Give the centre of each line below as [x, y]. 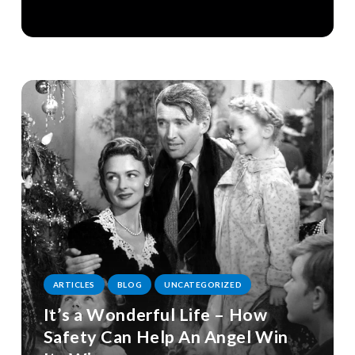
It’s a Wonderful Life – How [155, 315]
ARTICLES [74, 285]
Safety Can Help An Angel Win [166, 337]
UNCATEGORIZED [203, 285]
